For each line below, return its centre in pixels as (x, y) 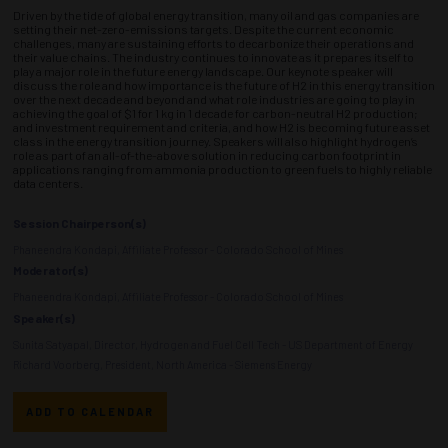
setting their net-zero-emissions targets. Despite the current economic (203, 28)
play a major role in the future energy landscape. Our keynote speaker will (203, 70)
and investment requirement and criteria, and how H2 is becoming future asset (221, 126)
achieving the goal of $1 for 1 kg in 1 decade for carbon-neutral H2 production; (215, 112)
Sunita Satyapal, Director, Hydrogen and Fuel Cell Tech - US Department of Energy (213, 344)
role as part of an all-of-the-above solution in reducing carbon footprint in (207, 154)
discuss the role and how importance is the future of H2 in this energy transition (224, 84)
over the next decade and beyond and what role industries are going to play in (214, 98)
